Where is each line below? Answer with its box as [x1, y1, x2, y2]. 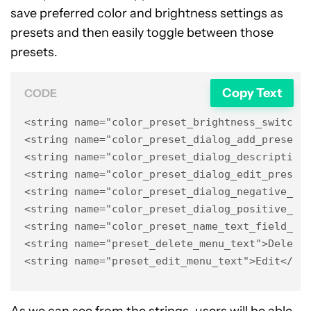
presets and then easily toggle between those [10, 25, 274, 40]
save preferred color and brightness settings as [10, 6, 283, 21]
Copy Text [221, 85, 283, 101]
